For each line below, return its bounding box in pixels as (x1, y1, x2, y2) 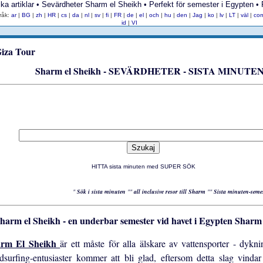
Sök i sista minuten (76, 187, 127, 196)
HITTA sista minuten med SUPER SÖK (91, 163, 195, 170)
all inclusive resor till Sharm (133, 187, 207, 196)
